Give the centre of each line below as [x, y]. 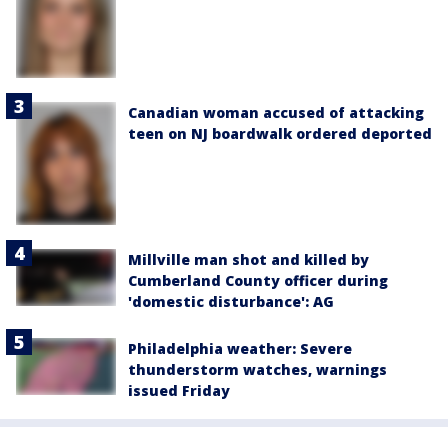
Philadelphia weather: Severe [240, 349]
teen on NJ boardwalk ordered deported [280, 134]
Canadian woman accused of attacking [276, 113]
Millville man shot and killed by [248, 260]
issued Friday [179, 391]
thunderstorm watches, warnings [257, 370]
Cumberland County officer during [258, 281]
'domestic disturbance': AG [231, 302]
